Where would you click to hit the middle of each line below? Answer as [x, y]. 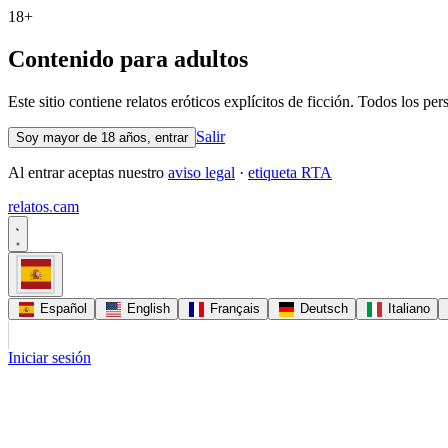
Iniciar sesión [49, 357]
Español [61, 308]
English [146, 308]
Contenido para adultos [128, 58]
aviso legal [201, 172]
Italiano [407, 308]
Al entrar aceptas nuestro [88, 172]
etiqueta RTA [290, 172]
